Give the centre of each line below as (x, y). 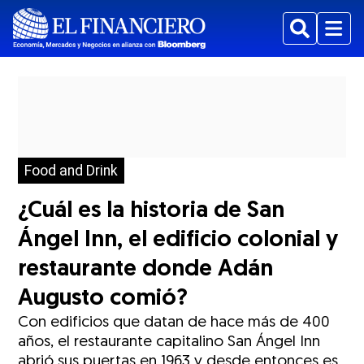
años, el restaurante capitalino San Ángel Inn (169, 342)
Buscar (312, 37)
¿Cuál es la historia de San (152, 211)
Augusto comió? (103, 299)
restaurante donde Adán (146, 270)
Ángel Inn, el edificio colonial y (178, 240)
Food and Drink (71, 171)
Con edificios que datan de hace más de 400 (174, 323)
